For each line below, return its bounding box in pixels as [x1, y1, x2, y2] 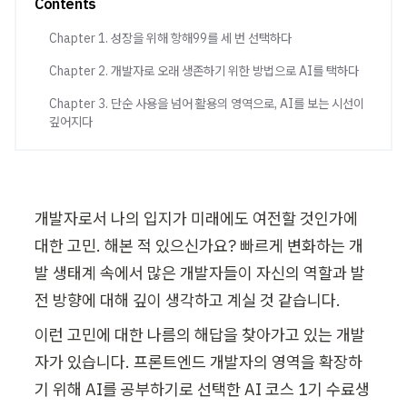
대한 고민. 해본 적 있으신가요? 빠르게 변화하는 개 [35, 235, 363, 256]
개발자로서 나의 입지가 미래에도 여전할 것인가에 [35, 208, 358, 229]
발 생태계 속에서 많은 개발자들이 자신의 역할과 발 [35, 263, 365, 283]
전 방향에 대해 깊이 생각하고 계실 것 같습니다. [35, 290, 341, 311]
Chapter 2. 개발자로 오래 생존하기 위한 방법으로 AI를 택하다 [49, 63, 359, 79]
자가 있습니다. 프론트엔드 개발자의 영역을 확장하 [35, 352, 362, 372]
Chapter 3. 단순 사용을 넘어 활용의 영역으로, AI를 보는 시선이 [49, 95, 364, 112]
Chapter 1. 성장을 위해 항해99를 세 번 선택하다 [49, 30, 292, 46]
